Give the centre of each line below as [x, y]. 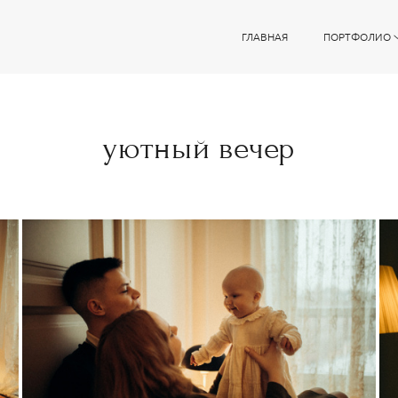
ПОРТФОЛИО [357, 37]
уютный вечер [199, 148]
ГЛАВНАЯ [264, 37]
